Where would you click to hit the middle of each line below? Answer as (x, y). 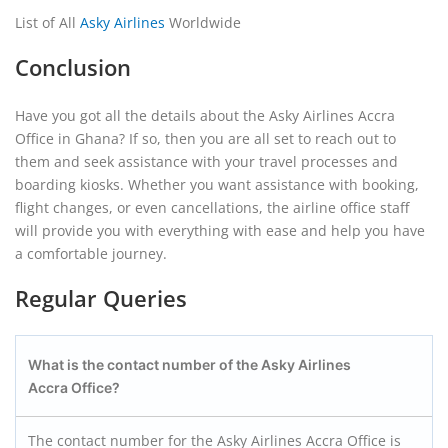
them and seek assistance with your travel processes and (206, 161)
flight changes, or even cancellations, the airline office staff (212, 207)
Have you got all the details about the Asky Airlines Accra (205, 115)
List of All (47, 22)
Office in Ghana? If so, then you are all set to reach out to (205, 138)
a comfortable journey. (93, 253)
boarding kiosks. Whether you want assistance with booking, (217, 184)
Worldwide (203, 22)
